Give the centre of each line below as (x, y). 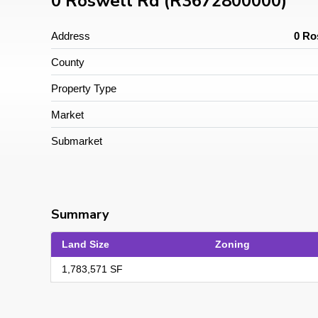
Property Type (84, 88)
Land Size (86, 245)
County (68, 62)
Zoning (232, 245)
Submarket (77, 141)
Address (71, 35)
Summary (80, 215)
